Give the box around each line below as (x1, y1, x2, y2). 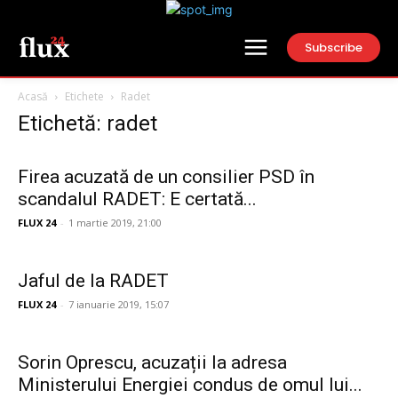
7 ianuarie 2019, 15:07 (68, 298, 169, 311)
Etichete (65, 89, 104, 104)
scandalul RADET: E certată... (18, 188, 257, 210)
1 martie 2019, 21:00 (68, 216, 162, 229)
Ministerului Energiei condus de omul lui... (18, 374, 362, 395)
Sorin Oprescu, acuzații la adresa (18, 352, 287, 373)
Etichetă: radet (18, 111, 157, 136)
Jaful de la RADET (18, 270, 169, 291)
